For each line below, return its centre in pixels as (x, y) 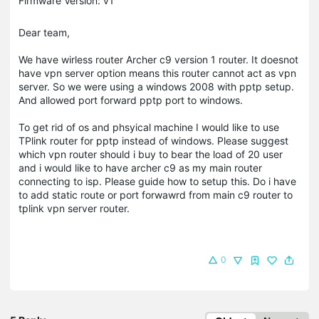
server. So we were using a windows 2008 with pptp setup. (156, 86)
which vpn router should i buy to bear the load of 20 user (151, 154)
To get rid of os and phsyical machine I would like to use (149, 127)
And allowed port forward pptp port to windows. (132, 100)
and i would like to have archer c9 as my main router (140, 167)
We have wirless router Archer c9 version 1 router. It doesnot (158, 59)
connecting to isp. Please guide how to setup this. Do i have (157, 181)
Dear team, (44, 32)
